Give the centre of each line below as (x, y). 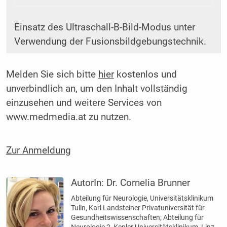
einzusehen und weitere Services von (84, 103)
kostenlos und (145, 75)
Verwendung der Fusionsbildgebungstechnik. (110, 42)
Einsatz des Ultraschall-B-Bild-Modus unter (104, 28)
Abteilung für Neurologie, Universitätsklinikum (142, 198)
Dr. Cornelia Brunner (148, 183)
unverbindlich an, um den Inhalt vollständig (97, 89)
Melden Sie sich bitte (52, 75)
